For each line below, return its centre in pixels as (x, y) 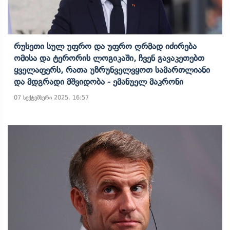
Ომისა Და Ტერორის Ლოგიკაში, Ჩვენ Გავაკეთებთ (109, 58)
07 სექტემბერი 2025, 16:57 (51, 98)
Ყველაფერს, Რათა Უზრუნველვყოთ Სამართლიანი (112, 70)
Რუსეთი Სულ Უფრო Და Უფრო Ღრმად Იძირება (105, 46)
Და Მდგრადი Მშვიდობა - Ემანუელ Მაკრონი (99, 82)
